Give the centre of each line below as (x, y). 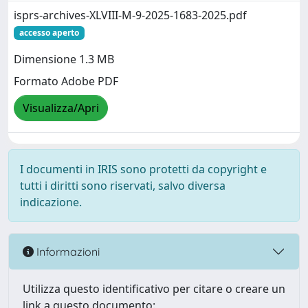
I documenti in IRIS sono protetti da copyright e (143, 169)
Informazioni (67, 251)
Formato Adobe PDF (66, 81)
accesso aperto (49, 33)
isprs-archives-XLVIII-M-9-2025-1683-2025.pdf (130, 15)
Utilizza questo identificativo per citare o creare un (154, 289)
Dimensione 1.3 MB (64, 59)
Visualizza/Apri (61, 108)
